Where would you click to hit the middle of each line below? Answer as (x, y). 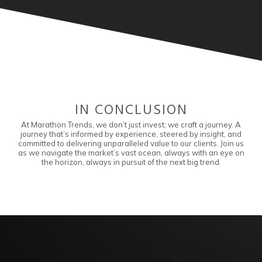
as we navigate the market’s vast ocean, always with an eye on (131, 153)
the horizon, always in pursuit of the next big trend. (131, 162)
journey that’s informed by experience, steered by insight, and (131, 134)
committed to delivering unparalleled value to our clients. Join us (131, 143)
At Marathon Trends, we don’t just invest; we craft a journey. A (131, 125)
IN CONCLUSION (131, 111)
